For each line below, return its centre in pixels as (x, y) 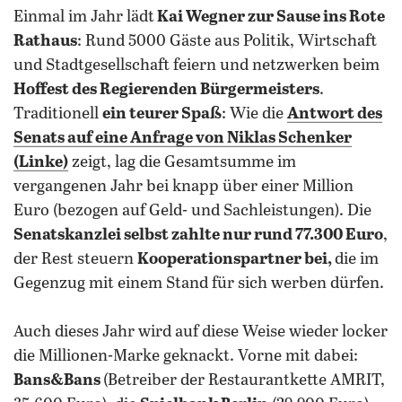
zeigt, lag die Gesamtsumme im (182, 162)
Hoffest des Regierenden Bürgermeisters (166, 90)
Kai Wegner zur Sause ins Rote (270, 17)
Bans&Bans (58, 380)
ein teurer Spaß (162, 114)
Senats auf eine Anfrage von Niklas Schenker (183, 138)
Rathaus (45, 41)
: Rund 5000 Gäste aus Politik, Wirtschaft (227, 41)
